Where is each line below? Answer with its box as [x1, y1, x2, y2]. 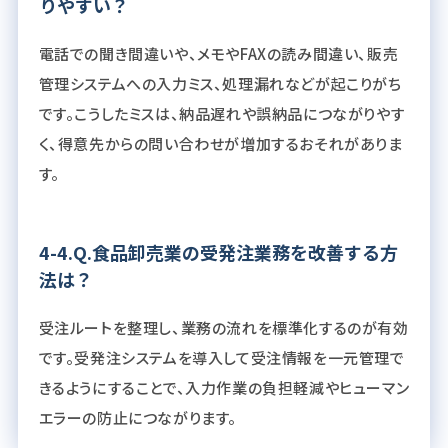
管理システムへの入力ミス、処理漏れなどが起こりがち [38, 72, 402, 94]
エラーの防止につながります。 [38, 406, 237, 428]
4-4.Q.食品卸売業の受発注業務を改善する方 [38, 238, 398, 265]
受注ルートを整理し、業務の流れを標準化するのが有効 [38, 316, 409, 338]
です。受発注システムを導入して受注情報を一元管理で [38, 346, 405, 368]
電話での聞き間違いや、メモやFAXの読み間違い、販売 [38, 42, 399, 64]
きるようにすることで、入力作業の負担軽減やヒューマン [38, 376, 410, 398]
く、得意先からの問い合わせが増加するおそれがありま [38, 132, 403, 154]
